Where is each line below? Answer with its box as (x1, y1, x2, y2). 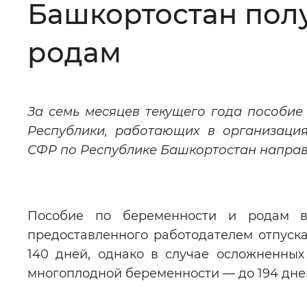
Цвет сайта (69, 29, 140, 45)
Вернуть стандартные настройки (92, 220, 306, 235)
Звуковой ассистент (69, 142, 199, 157)
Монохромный (178, 29, 274, 45)
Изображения (69, 86, 160, 101)
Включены (198, 86, 267, 101)
